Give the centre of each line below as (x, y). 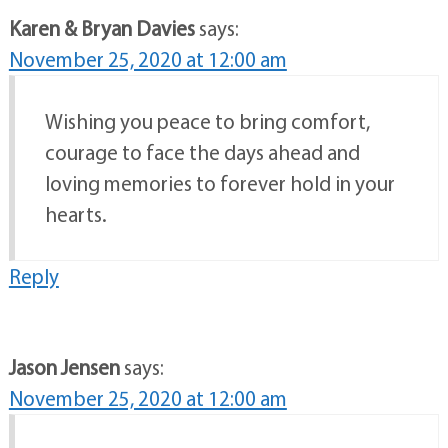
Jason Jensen (64, 367)
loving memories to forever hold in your (219, 183)
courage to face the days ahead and (202, 152)
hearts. (75, 214)
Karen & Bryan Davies (101, 28)
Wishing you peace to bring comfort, (207, 121)
